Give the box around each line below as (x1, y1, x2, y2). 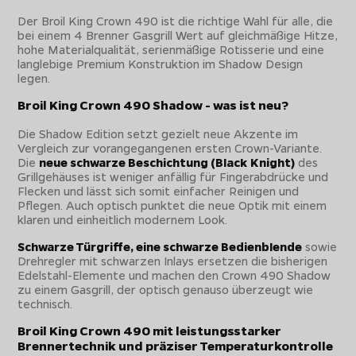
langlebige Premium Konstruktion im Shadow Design (17, 55, 304, 72)
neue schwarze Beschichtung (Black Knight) (39, 153, 296, 170)
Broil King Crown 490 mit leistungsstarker (17, 322, 282, 339)
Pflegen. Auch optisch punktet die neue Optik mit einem (17, 196, 327, 213)
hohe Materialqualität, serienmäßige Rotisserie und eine (17, 41, 325, 57)
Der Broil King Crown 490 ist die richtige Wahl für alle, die (17, 12, 334, 29)
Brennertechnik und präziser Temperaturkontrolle (17, 337, 334, 354)
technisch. (17, 295, 73, 311)
